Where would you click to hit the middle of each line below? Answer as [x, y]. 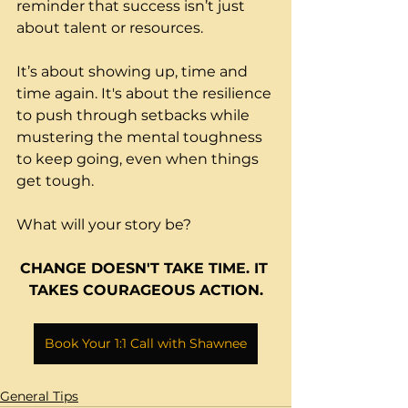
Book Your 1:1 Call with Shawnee [146, 344]
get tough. [57, 181]
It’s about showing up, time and [134, 72]
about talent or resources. [110, 28]
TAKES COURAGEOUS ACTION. [146, 291]
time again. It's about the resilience [146, 94]
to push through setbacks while [135, 116]
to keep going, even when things [139, 159]
